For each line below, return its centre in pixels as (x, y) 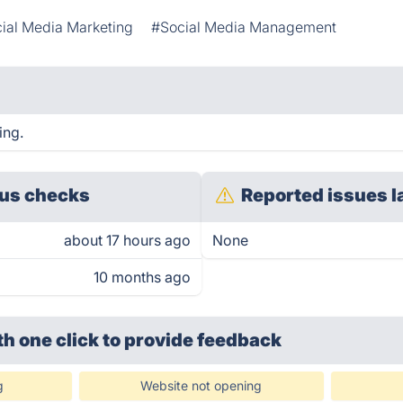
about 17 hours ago (127, 240)
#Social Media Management (244, 27)
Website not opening (201, 385)
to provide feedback (193, 340)
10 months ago (142, 277)
